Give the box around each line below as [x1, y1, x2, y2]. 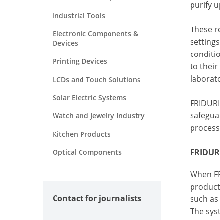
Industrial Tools [53, 10, 105, 20]
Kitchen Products [53, 129, 110, 138]
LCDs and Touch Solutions [53, 74, 140, 84]
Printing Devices [53, 56, 107, 66]
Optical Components [53, 147, 122, 157]
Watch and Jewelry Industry [53, 110, 145, 120]
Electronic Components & [53, 28, 138, 38]
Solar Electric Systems [53, 92, 126, 102]
